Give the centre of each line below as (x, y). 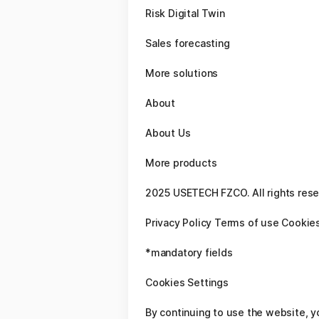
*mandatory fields (189, 252)
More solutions (182, 73)
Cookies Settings (187, 282)
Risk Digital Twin (185, 13)
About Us (168, 133)
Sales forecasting (188, 43)
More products (181, 163)
